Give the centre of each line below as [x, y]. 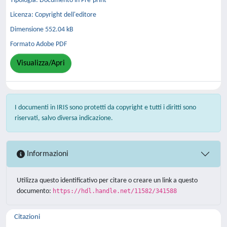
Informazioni [47, 154]
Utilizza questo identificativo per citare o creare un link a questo [107, 181]
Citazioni [27, 217]
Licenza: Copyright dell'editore [53, 15]
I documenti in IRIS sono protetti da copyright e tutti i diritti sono [105, 108]
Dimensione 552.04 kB [42, 29]
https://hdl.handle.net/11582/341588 [115, 191]
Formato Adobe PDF [39, 44]
